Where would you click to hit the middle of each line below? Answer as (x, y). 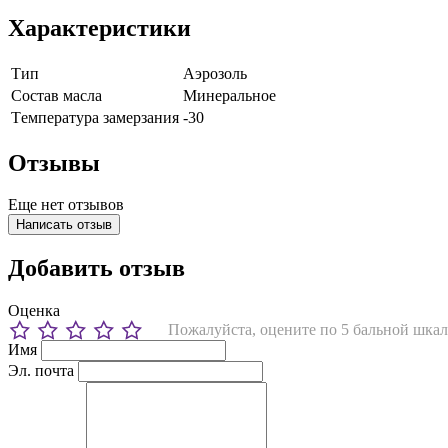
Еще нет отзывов (66, 205)
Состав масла (56, 95)
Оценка (34, 311)
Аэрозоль (215, 73)
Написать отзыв (64, 225)
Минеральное (229, 95)
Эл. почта (41, 371)
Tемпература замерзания (95, 117)
